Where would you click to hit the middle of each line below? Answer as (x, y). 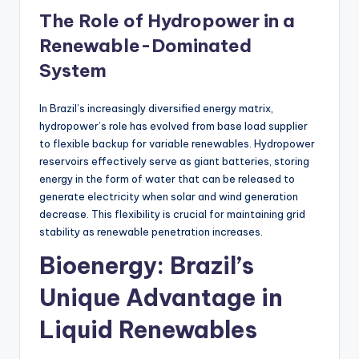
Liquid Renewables (148, 329)
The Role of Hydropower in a (167, 20)
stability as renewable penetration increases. (151, 231)
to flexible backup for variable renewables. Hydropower (177, 143)
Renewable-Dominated (145, 45)
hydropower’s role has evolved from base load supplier (173, 125)
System (73, 70)
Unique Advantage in (161, 297)
